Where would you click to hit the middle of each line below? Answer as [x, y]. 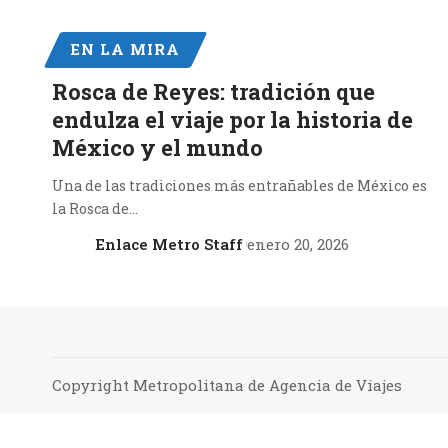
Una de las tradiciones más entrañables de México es [239, 185]
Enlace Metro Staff [168, 243]
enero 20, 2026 [298, 243]
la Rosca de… [95, 208]
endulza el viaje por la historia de [232, 119]
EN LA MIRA [125, 49]
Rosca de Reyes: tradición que [213, 91]
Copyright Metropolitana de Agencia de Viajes [227, 384]
